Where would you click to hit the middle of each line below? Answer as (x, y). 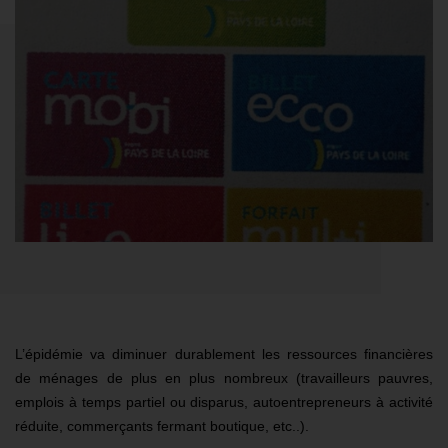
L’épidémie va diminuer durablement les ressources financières (224, 354)
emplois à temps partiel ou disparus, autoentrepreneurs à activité (224, 402)
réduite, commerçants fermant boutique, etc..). (162, 426)
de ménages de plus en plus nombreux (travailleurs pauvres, (224, 378)
